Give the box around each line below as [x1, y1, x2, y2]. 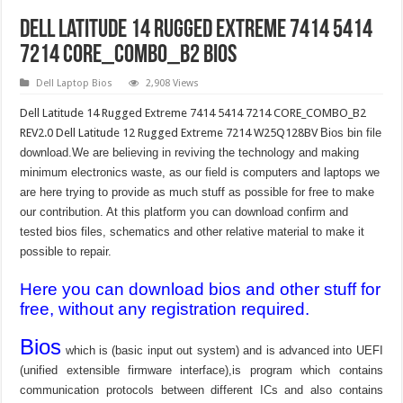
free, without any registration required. [20, 299, 310, 318]
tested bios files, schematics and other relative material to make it [20, 224, 365, 238]
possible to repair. [20, 244, 112, 258]
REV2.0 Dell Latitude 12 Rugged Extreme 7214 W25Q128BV [20, 125, 321, 139]
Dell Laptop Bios [36, 76, 113, 89]
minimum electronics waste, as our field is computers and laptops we [20, 165, 381, 179]
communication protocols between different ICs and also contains [20, 382, 383, 397]
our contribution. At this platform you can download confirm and [20, 204, 349, 219]
